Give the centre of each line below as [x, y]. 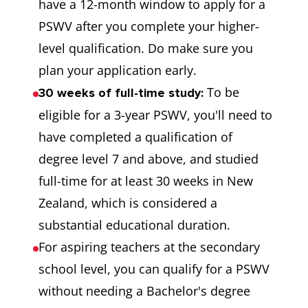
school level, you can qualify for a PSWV [154, 269]
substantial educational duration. [134, 225]
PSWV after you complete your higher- [149, 26]
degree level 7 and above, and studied [148, 159]
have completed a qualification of [135, 137]
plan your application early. [118, 70]
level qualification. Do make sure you [146, 48]
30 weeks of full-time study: [121, 93]
